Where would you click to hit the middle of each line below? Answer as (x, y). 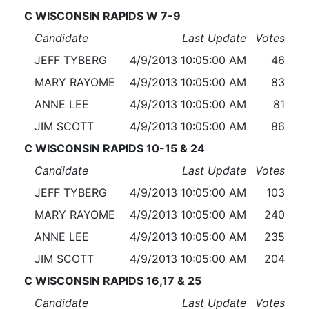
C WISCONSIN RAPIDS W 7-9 (102, 16)
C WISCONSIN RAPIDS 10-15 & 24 (114, 149)
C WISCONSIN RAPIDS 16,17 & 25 (112, 281)
